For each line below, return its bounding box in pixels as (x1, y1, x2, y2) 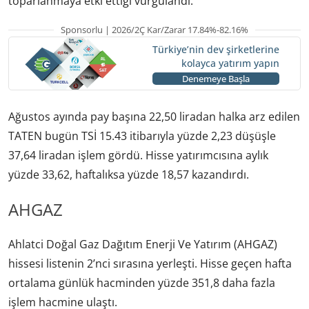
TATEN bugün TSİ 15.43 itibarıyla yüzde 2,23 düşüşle (8, 128, 276, 144)
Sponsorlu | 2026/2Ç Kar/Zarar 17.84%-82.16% (61, 23, 248, 37)
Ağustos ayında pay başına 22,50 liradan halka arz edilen (8, 109, 300, 125)
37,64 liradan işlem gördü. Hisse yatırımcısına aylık (8, 148, 268, 163)
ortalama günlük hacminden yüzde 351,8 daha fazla (8, 275, 275, 291)
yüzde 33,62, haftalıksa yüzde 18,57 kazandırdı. (8, 167, 249, 183)
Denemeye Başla (181, 72, 250, 85)
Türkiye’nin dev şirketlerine (152, 42, 279, 56)
